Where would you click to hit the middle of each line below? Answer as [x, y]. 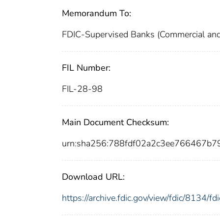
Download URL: [93, 177]
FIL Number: [86, 68]
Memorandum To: [96, 13]
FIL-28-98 [82, 89]
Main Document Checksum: [115, 122]
